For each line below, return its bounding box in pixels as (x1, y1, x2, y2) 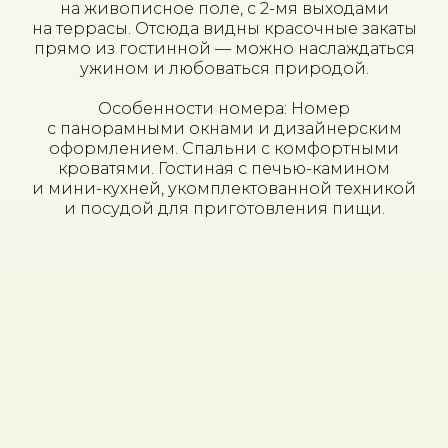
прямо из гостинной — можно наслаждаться (33, 39, 415, 58)
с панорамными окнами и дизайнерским (46, 119, 402, 138)
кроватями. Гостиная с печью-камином (58, 159, 390, 178)
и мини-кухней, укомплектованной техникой (32, 179, 416, 198)
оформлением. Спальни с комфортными (49, 139, 399, 158)
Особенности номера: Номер (98, 99, 350, 118)
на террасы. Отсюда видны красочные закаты (31, 19, 417, 38)
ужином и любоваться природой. (79, 59, 369, 78)
